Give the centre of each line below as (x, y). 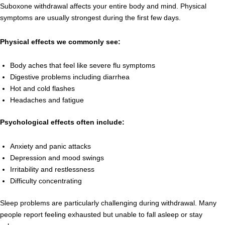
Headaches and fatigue (47, 100)
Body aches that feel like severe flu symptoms (83, 65)
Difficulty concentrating (46, 181)
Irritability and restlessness (52, 169)
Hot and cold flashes (42, 88)
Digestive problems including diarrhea (70, 77)
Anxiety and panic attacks (50, 146)
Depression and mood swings (57, 157)
